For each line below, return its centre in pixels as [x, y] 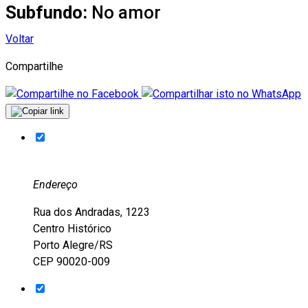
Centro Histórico [72, 228]
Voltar [20, 38]
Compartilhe [34, 66]
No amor [126, 12]
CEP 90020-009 [71, 261]
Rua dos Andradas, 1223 [91, 212]
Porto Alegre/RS [73, 245]
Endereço [55, 184]
